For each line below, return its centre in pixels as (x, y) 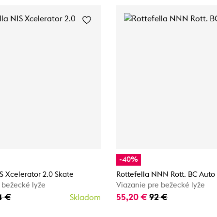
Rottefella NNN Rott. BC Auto (166, 175)
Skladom (85, 198)
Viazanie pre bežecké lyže (161, 185)
